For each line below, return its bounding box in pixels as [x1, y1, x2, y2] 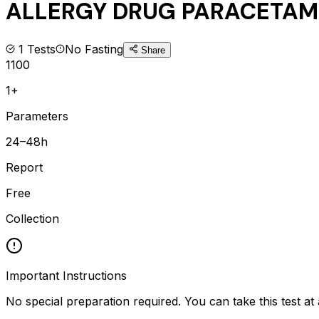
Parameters [6, 108, 68, 123]
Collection [6, 211, 59, 226]
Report [6, 159, 43, 174]
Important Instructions [6, 268, 127, 283]
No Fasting [65, 41, 123, 56]
